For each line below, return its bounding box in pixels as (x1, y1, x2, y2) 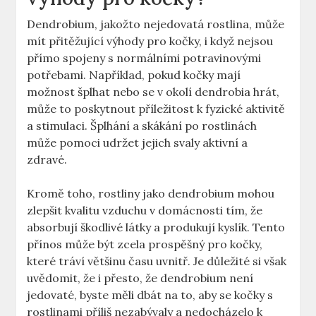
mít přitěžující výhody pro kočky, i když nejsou (27, 34, 274, 49)
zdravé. (27, 152, 68, 167)
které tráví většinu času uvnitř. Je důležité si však (27, 254, 287, 269)
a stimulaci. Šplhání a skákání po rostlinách (27, 119, 257, 133)
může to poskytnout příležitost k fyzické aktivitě (27, 102, 286, 116)
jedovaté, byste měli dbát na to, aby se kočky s (27, 288, 274, 303)
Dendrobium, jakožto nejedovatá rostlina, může (27, 17, 285, 32)
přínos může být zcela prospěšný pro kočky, (27, 237, 263, 252)
